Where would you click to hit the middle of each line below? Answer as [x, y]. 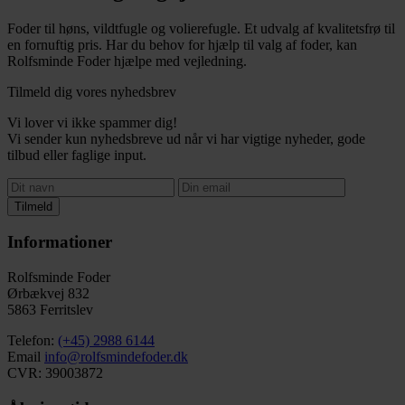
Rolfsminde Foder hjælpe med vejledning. [127, 61]
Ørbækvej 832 [48, 293]
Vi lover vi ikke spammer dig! [92, 122]
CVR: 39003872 [55, 372]
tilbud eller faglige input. [77, 155]
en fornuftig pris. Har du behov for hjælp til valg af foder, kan [182, 44]
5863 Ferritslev [50, 309]
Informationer [60, 242]
